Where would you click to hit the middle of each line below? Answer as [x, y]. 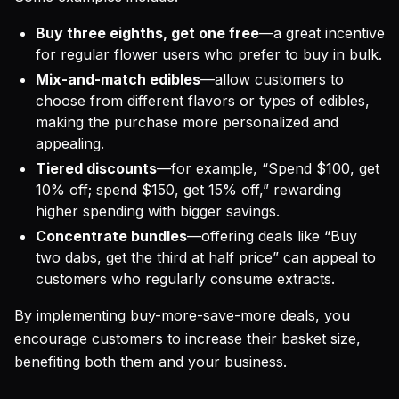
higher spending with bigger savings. [158, 211]
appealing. [70, 143]
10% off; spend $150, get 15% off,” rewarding [188, 190]
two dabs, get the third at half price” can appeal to [206, 257]
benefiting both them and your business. [151, 362]
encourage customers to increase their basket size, [187, 338]
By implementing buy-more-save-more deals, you [182, 315]
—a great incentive [322, 33]
